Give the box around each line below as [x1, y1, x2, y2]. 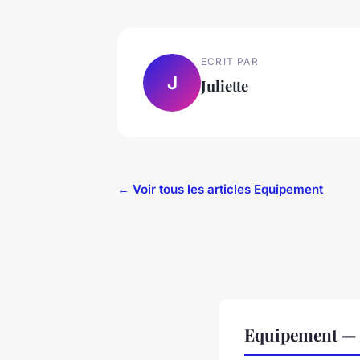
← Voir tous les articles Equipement [117, 181, 323, 197]
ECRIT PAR [201, 55, 259, 67]
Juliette [201, 75, 248, 96]
